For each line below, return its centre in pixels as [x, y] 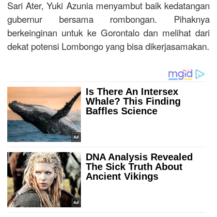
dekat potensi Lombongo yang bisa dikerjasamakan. [108, 46]
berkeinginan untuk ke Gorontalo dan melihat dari [108, 33]
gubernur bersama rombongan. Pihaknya [108, 19]
